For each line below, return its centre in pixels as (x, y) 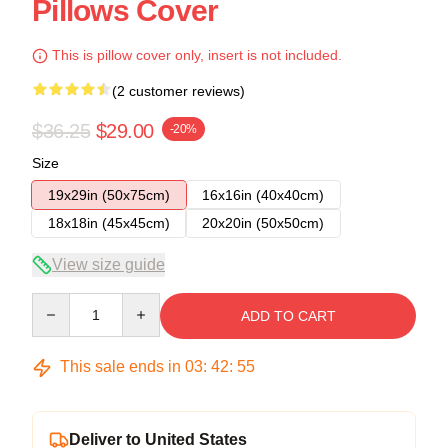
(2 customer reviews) (178, 91)
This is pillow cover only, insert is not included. (195, 55)
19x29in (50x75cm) (109, 195)
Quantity (57, 302)
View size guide (108, 264)
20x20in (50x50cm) (263, 223)
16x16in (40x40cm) (263, 195)
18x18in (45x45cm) (109, 223)
